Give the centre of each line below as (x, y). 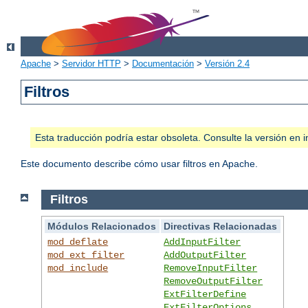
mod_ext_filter (86, 255)
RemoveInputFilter (211, 268)
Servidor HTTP (91, 64)
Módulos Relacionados (102, 226)
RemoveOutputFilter (213, 281)
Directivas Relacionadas (221, 226)
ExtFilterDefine (205, 294)
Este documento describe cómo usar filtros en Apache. (139, 164)
